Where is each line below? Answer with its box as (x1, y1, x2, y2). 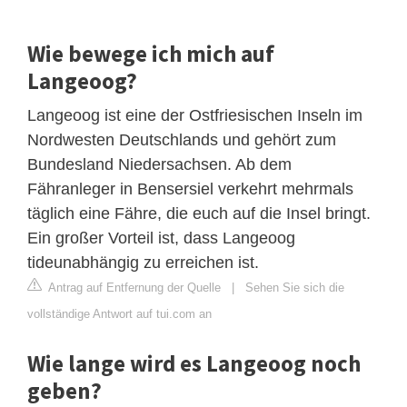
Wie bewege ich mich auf (27, 38, 274, 68)
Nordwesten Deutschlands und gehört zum (27, 130, 336, 149)
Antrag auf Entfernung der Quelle (45, 280, 221, 294)
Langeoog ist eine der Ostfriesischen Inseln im (27, 105, 362, 124)
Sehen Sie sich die (245, 280, 344, 294)
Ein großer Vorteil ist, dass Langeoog (27, 228, 295, 247)
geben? (27, 375, 102, 405)
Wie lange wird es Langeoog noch (27, 348, 361, 378)
